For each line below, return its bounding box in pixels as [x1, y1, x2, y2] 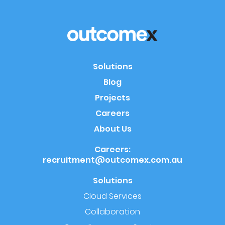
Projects [95, 92, 130, 104]
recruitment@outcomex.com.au [43, 154, 182, 166]
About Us [93, 123, 132, 135]
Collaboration [85, 206, 140, 218]
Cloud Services [83, 190, 142, 202]
